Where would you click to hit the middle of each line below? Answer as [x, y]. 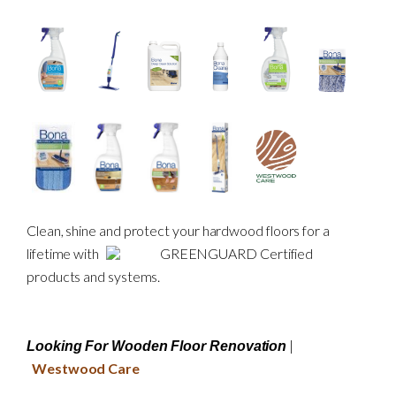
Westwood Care [86, 369]
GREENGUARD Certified [235, 254]
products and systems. [94, 277]
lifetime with [64, 254]
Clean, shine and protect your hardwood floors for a [178, 231]
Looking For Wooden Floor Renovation [157, 346]
